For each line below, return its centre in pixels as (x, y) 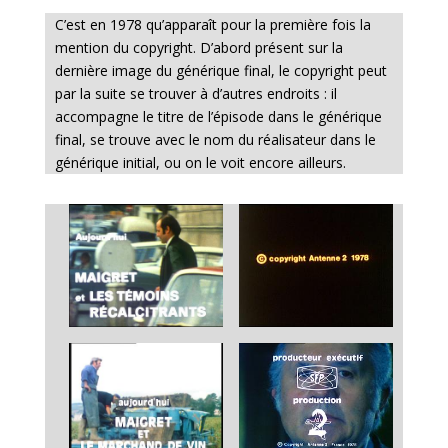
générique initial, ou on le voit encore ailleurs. (200, 162)
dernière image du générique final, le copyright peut (220, 70)
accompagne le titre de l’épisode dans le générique (218, 116)
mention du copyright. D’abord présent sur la (198, 47)
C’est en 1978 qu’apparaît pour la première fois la (212, 24)
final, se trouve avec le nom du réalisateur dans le (215, 139)
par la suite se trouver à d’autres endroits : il (195, 93)
